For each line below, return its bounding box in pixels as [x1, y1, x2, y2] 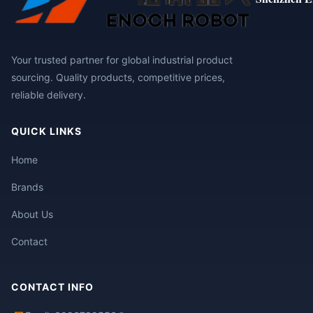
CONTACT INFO [11, 280, 94, 293]
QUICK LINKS [11, 124, 82, 137]
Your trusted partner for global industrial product [11, 53, 233, 66]
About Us [11, 208, 53, 220]
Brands [11, 180, 43, 193]
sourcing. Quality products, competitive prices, [11, 71, 225, 83]
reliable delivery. [11, 88, 86, 101]
